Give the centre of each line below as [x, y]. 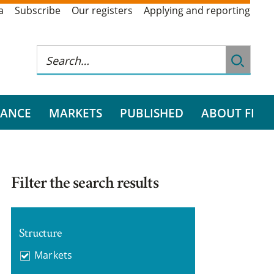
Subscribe [38, 11]
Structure [40, 232]
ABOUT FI [228, 113]
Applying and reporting [197, 11]
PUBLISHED [151, 113]
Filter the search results [85, 184]
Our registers [102, 11]
